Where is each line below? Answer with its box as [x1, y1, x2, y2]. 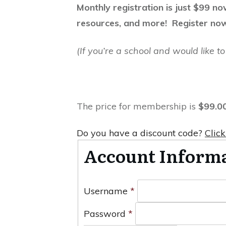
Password [84, 207, 129, 219]
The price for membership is [77, 100, 198, 112]
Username [84, 185, 128, 197]
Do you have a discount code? [77, 127, 205, 139]
